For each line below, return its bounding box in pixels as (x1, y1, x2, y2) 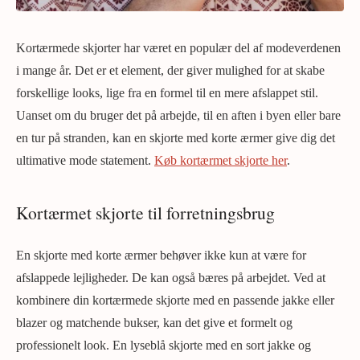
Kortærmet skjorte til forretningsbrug (16, 201, 275, 224)
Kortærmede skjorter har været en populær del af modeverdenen (16, 41, 341, 55)
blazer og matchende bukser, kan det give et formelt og (16, 316, 292, 329)
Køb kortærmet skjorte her (154, 153, 287, 167)
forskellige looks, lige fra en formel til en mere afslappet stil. (16, 86, 318, 100)
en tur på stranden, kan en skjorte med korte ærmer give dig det (16, 131, 335, 145)
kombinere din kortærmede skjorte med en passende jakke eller (16, 293, 334, 307)
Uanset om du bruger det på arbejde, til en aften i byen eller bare (16, 108, 341, 122)
